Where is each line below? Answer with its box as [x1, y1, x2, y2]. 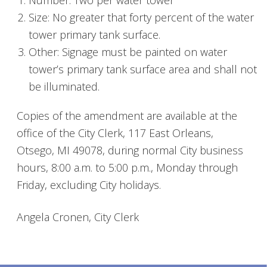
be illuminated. [29, 79, 100, 94]
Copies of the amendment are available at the [17, 108, 238, 123]
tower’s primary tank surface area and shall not [29, 62, 257, 76]
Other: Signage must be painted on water [29, 45, 228, 59]
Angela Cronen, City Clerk [17, 210, 139, 224]
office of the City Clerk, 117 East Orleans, [17, 126, 214, 140]
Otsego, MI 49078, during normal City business [17, 143, 244, 157]
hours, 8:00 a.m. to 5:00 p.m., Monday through [17, 160, 238, 175]
